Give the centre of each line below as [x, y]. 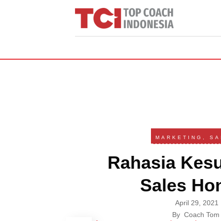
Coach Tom [202, 215]
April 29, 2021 [197, 203]
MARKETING [179, 138]
